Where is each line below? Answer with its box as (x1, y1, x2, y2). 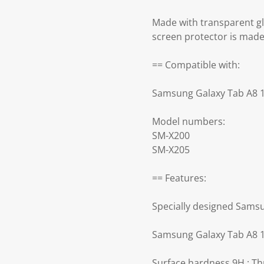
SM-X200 (152, 129, 190, 143)
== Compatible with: (152, 58, 240, 72)
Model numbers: (152, 115, 225, 128)
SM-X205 (152, 143, 190, 157)
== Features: (152, 171, 206, 185)
